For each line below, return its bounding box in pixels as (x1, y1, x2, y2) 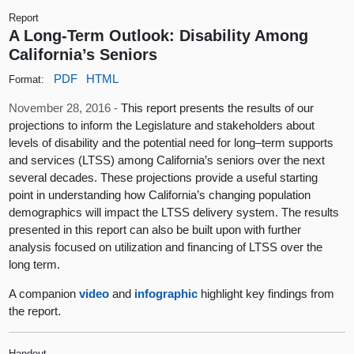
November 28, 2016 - (9, 100, 122, 115)
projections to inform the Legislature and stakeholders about (9, 118, 315, 132)
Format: (9, 73, 45, 85)
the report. (9, 303, 62, 318)
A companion (9, 286, 80, 300)
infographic (134, 286, 198, 300)
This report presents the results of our (121, 100, 314, 115)
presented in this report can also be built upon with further (9, 222, 302, 236)
